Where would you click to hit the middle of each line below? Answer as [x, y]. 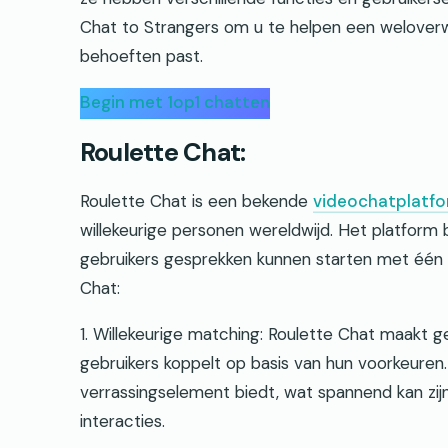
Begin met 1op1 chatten [175, 102]
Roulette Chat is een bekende [196, 200]
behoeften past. [141, 56]
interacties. [122, 420]
